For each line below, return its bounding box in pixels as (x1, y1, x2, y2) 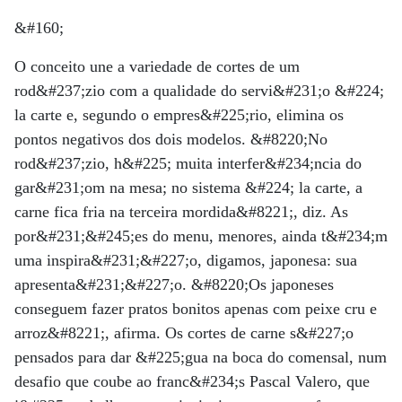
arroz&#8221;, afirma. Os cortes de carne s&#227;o (14, 323, 354, 342)
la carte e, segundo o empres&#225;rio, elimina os (14, 105, 344, 124)
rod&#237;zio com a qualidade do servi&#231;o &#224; (14, 81, 384, 100)
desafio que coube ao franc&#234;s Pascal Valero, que (14, 371, 370, 390)
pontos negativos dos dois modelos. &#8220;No (14, 129, 328, 148)
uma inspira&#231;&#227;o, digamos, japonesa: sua (14, 250, 357, 269)
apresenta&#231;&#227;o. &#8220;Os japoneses (14, 275, 334, 293)
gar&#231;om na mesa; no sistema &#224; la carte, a (14, 178, 363, 197)
